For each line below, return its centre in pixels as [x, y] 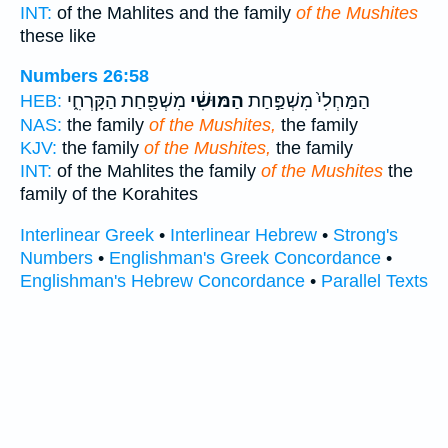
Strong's [365, 234]
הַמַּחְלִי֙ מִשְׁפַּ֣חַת [307, 101]
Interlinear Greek [87, 234]
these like [58, 35]
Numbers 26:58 [84, 76]
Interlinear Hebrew [243, 234]
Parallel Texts [374, 280]
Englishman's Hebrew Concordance [162, 280]
